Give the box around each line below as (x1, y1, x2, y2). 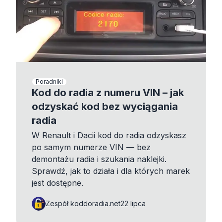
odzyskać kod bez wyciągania (32, 101, 178, 112)
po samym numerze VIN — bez (32, 142, 151, 152)
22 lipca (120, 199, 146, 208)
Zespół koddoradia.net (46, 199, 120, 208)
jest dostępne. (32, 178, 83, 188)
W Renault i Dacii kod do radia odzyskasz (32, 130, 186, 140)
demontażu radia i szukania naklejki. (32, 154, 166, 164)
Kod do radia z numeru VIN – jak (32, 87, 184, 99)
